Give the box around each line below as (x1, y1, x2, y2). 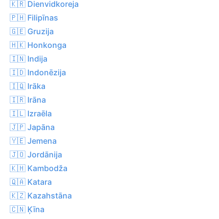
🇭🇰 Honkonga (10, 40, 66, 50)
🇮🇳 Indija (10, 53, 47, 64)
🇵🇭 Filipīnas (10, 12, 58, 22)
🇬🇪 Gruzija (10, 26, 54, 36)
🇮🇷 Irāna (10, 94, 46, 105)
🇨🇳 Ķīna (10, 204, 44, 214)
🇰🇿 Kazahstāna (10, 190, 72, 200)
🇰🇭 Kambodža (10, 163, 67, 173)
